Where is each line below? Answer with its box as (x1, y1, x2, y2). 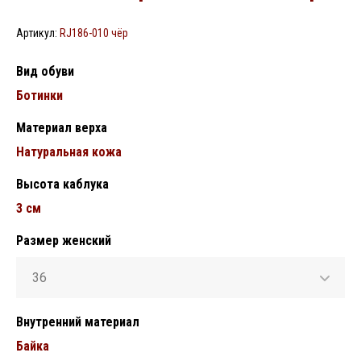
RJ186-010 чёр (57, 27, 128, 39)
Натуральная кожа (16, 144, 122, 160)
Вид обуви (16, 64, 74, 79)
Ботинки (16, 88, 63, 103)
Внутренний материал (16, 314, 139, 330)
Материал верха (16, 120, 107, 135)
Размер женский (16, 233, 111, 248)
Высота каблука (16, 176, 109, 192)
